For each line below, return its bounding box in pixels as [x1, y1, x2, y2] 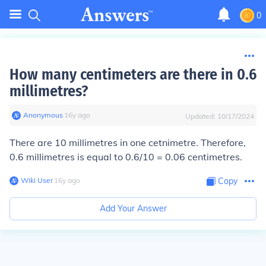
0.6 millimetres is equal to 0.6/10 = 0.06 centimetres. [9, 151, 242, 163]
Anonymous [23, 110, 63, 119]
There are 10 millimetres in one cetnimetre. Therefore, [9, 137, 246, 148]
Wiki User [21, 176, 53, 185]
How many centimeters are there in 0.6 [9, 65, 256, 84]
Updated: [185, 112, 217, 121]
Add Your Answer [99, 203, 167, 214]
